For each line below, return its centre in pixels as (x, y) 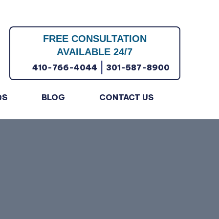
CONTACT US (126, 97)
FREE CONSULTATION (95, 39)
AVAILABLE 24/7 (95, 52)
